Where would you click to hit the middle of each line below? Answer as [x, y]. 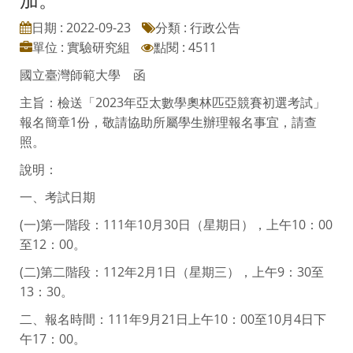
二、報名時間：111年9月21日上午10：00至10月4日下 [173, 319]
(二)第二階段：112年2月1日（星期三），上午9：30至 [172, 271]
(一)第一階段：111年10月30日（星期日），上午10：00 [176, 224]
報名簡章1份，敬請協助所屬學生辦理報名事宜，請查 [168, 122]
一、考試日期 [58, 197]
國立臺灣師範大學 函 [83, 74]
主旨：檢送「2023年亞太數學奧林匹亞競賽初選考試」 [173, 102]
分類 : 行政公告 [198, 27]
